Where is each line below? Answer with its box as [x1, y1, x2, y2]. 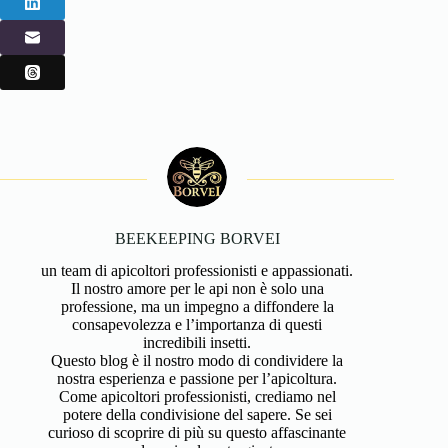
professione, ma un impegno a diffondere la [60, 298, 334, 316]
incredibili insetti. [143, 334, 252, 352]
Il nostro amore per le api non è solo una [70, 280, 324, 298]
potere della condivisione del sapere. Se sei [62, 406, 332, 424]
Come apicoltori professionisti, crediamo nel [58, 388, 336, 406]
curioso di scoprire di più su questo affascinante [48, 424, 347, 442]
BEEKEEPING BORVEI [114, 229, 280, 247]
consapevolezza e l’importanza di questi [72, 316, 323, 334]
